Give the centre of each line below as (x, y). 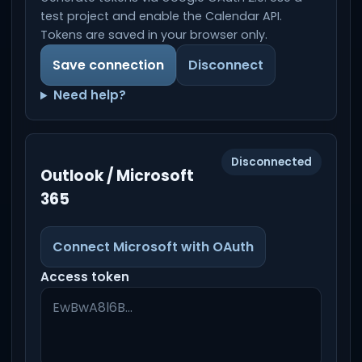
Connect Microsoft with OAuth (153, 246)
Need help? (90, 95)
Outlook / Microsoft (117, 176)
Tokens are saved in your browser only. (154, 35)
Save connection (108, 65)
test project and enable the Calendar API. (161, 17)
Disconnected (271, 162)
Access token (85, 276)
